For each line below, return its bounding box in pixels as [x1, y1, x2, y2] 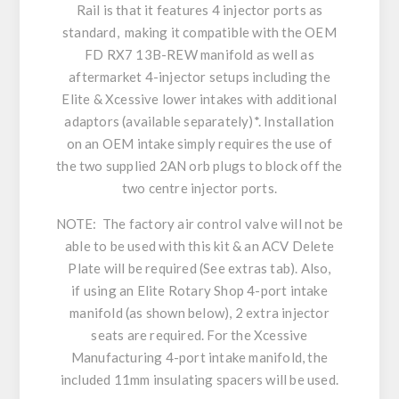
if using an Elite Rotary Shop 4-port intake [71, 281, 328, 298]
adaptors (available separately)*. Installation [64, 112, 335, 129]
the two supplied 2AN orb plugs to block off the [56, 157, 343, 174]
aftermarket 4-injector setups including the [69, 68, 330, 85]
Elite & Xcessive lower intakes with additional [61, 90, 338, 107]
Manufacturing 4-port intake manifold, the [70, 348, 329, 365]
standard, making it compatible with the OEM [62, 23, 337, 40]
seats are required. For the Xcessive [91, 326, 308, 343]
